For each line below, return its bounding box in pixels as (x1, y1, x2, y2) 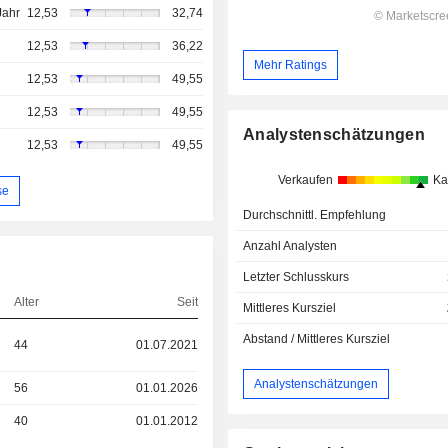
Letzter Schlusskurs (243, 270, 350, 285)
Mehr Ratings (254, 57, 328, 72)
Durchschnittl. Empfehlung (243, 208, 387, 223)
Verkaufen (277, 173, 333, 188)
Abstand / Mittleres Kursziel (243, 332, 391, 347)
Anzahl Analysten (243, 239, 338, 254)
